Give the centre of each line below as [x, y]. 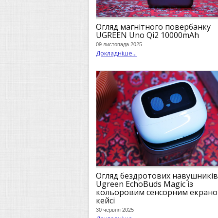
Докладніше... [116, 53]
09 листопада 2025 [119, 45]
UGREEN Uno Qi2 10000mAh [147, 35]
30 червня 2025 [115, 210]
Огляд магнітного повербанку [153, 27]
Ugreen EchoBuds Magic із [145, 184]
